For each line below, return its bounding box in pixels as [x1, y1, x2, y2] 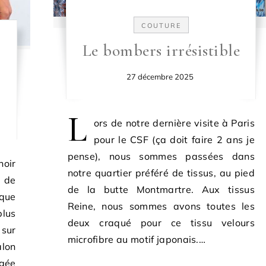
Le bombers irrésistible [82, 40, 240, 61]
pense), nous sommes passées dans [67, 150, 255, 162]
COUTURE [141, 21, 181, 30]
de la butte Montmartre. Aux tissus [67, 183, 255, 195]
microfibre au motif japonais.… [67, 233, 206, 245]
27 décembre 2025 [126, 71, 194, 81]
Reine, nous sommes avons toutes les [67, 199, 255, 212]
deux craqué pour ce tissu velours [67, 216, 255, 229]
